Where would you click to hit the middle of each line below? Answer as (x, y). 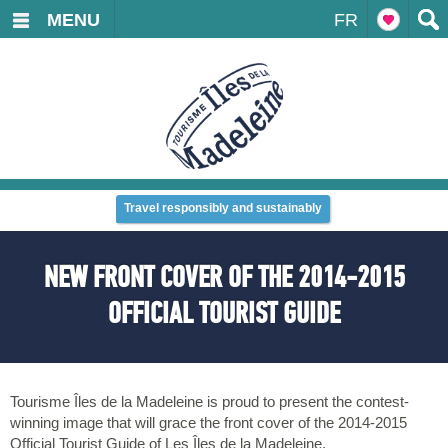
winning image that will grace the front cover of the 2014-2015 (208, 422)
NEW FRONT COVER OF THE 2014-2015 (224, 277)
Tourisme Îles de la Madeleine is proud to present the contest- (209, 401)
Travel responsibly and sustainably (223, 208)
